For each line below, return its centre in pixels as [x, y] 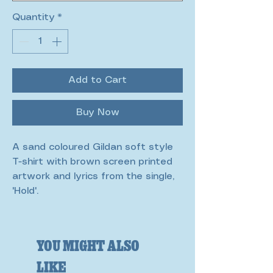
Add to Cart [97, 80]
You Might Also [88, 245]
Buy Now [97, 112]
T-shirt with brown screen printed [92, 162]
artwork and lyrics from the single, [93, 176]
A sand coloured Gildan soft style [93, 147]
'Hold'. [27, 191]
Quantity [34, 17]
